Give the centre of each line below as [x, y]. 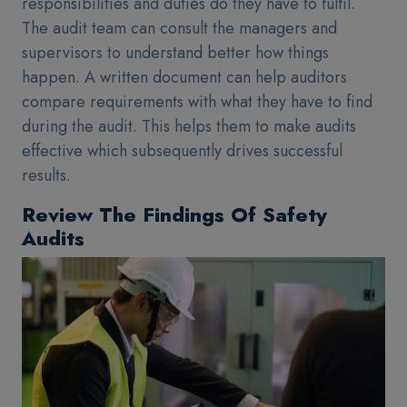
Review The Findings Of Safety [174, 214]
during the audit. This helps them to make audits [189, 126]
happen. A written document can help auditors [184, 77]
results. [46, 175]
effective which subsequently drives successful [182, 151]
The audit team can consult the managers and [179, 28]
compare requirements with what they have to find [197, 102]
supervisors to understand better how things [175, 53]
